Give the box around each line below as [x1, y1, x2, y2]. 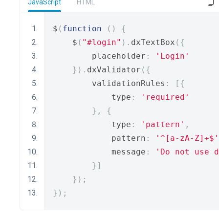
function [63, 24, 102, 33]
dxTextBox [131, 38, 175, 47]
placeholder [53, 51, 146, 61]
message [53, 147, 146, 156]
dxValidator [87, 65, 141, 74]
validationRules [53, 79, 165, 88]
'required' [141, 92, 190, 102]
